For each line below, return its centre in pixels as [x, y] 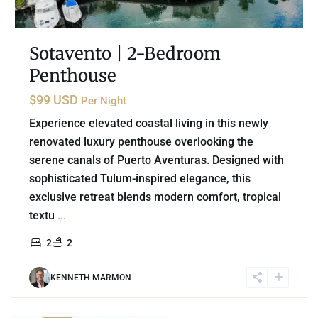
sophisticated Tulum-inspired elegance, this [140, 178]
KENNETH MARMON [91, 277]
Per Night [104, 100]
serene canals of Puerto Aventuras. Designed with [157, 160]
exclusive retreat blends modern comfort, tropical [155, 197]
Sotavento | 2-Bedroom [125, 53]
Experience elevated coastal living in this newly [149, 123]
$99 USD [55, 99]
